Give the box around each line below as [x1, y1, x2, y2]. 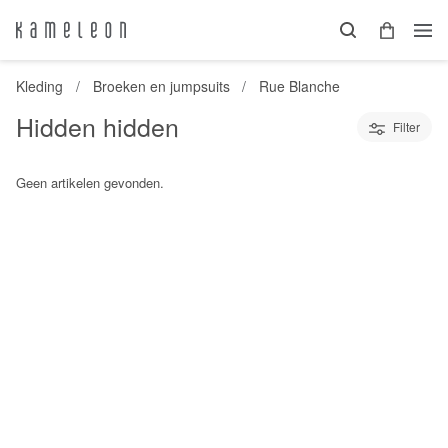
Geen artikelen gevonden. [16, 173, 164, 192]
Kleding [16, 76, 63, 96]
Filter [392, 118, 420, 135]
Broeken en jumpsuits [92, 76, 230, 96]
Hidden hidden [16, 108, 179, 144]
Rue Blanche [259, 76, 341, 96]
